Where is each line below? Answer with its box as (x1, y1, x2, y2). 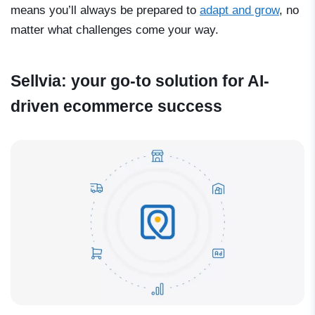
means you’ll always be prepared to (11, 3, 200, 17)
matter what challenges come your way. (11, 22, 219, 37)
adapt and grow (200, 3, 279, 17)
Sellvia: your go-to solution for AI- (11, 71, 269, 90)
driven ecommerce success (11, 96, 222, 115)
